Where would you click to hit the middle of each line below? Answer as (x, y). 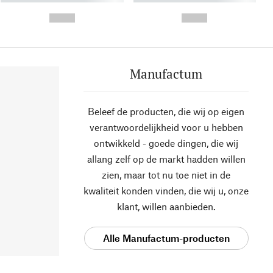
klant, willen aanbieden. (166, 207)
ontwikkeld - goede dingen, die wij (166, 143)
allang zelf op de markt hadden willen (166, 159)
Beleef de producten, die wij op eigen (166, 112)
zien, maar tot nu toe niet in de (166, 175)
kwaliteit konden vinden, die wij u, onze (166, 191)
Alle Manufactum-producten (166, 238)
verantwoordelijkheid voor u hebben (166, 127)
